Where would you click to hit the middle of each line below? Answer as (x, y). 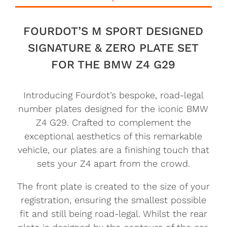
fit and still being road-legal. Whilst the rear (113, 213)
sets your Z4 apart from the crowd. (113, 163)
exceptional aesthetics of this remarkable (113, 136)
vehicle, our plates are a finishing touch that (113, 149)
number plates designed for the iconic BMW (113, 108)
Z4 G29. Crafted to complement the (113, 122)
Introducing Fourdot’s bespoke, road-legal (113, 95)
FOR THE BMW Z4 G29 (113, 64)
